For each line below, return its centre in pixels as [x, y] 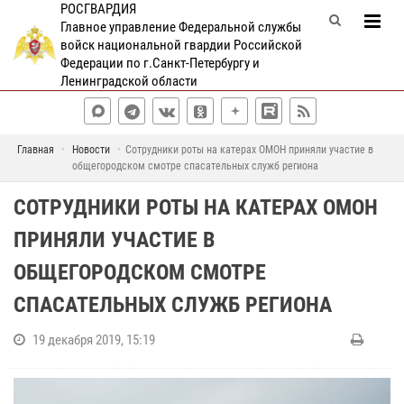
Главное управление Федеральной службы [180, 27]
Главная [36, 150]
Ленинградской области [129, 81]
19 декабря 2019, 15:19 [94, 340]
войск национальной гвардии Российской [181, 45]
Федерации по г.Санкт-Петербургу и [160, 63]
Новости [91, 150]
